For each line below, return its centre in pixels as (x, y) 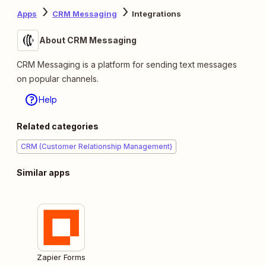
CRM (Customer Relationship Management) (96, 146)
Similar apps (43, 172)
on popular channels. (58, 78)
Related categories (58, 126)
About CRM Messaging (88, 40)
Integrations (156, 14)
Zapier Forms (61, 257)
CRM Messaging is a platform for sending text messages (127, 64)
